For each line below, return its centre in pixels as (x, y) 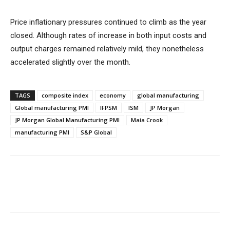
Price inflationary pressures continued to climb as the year (108, 22)
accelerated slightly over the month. (71, 62)
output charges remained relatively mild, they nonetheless (107, 49)
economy (113, 95)
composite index (65, 95)
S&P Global (96, 132)
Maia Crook (147, 120)
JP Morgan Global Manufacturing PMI (67, 120)
